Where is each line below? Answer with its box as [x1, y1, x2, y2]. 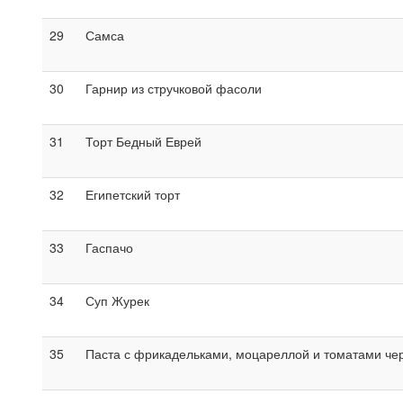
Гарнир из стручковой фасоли [85, 78, 262, 97]
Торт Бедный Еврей [85, 131, 201, 150]
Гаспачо [85, 237, 133, 256]
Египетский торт [85, 184, 180, 203]
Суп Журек [85, 291, 149, 309]
